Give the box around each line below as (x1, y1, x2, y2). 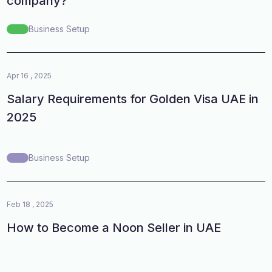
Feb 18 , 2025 (7, 199, 54, 209)
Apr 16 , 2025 (7, 70, 52, 80)
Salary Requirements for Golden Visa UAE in (7, 91, 259, 106)
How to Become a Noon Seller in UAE (7, 220, 222, 235)
